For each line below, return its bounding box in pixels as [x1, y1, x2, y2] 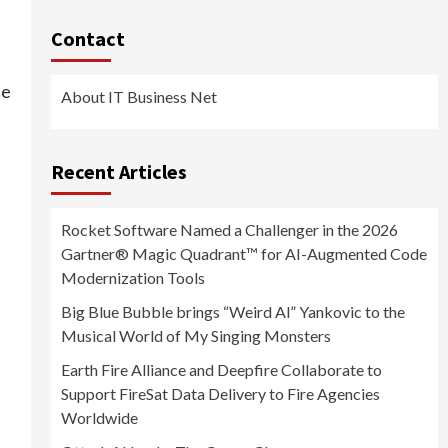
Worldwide [60, 408, 138, 428]
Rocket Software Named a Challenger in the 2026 [60, 220, 398, 240]
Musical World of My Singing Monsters [60, 326, 331, 346]
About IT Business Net [60, 87, 217, 107]
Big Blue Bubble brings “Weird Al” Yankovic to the [60, 302, 405, 322]
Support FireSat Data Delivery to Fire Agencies [60, 384, 380, 404]
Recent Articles [50, 159, 187, 185]
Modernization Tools [60, 268, 205, 288]
